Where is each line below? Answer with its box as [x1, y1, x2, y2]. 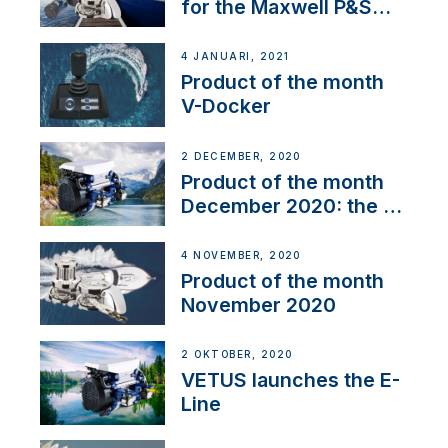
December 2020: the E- [181, 193, 404, 218]
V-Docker [181, 94, 272, 119]
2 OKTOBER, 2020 [181, 349, 293, 361]
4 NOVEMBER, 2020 [181, 250, 301, 261]
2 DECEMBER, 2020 [181, 150, 301, 162]
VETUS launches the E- [181, 368, 401, 393]
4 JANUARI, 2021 [181, 51, 290, 63]
